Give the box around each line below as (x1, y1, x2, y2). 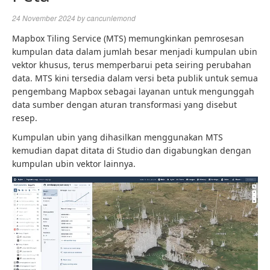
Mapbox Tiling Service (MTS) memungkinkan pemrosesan (12, 33, 244, 44)
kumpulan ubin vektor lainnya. (12, 158, 136, 169)
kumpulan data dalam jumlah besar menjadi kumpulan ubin (12, 46, 257, 57)
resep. (12, 112, 37, 124)
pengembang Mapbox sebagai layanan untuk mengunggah (12, 86, 254, 97)
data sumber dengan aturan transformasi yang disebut (12, 99, 237, 110)
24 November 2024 (12, 13, 75, 23)
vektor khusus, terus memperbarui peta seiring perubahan (12, 59, 251, 71)
